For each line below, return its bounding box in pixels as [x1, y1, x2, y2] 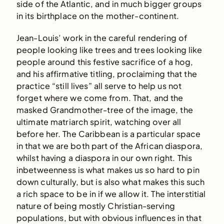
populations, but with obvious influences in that [16, 212, 201, 223]
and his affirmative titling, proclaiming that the [16, 68, 197, 79]
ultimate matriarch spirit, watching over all [16, 116, 181, 127]
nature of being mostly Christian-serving [16, 200, 175, 211]
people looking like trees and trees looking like [16, 44, 202, 55]
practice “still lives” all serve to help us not [16, 80, 182, 91]
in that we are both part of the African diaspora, [16, 140, 203, 151]
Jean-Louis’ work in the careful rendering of [16, 32, 187, 43]
